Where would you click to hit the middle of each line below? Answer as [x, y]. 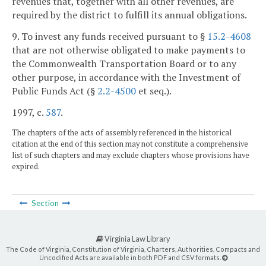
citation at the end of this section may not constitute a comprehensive [130, 144]
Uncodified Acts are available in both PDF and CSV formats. [130, 258]
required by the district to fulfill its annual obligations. [129, 15]
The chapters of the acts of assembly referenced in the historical [122, 132]
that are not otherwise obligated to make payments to [129, 50]
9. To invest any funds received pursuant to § [110, 37]
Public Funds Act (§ [55, 91]
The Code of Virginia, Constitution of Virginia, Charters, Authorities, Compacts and [133, 249]
